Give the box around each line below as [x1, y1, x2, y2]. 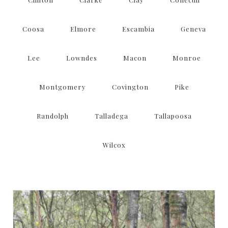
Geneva [180, 24, 206, 34]
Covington [111, 82, 149, 92]
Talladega [94, 111, 128, 121]
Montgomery [39, 82, 86, 92]
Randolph [36, 111, 69, 121]
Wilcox [102, 140, 126, 150]
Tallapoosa [154, 111, 192, 121]
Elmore [70, 24, 96, 34]
